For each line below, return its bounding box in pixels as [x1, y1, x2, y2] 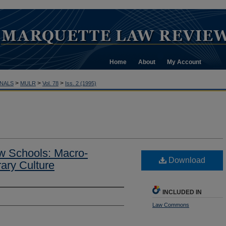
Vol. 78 [42, 80, 59, 86]
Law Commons [152, 201, 189, 208]
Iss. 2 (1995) [65, 80, 96, 86]
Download [166, 155, 205, 164]
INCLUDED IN [162, 188, 202, 196]
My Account [167, 59, 201, 66]
